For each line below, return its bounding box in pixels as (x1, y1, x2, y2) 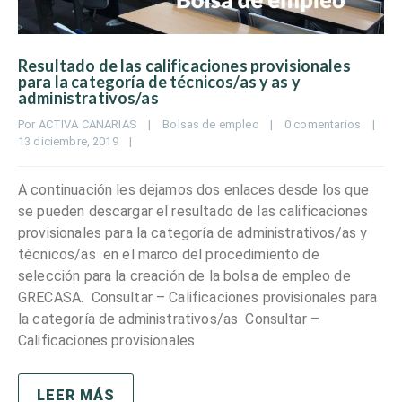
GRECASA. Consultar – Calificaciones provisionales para (18, 288, 378, 306)
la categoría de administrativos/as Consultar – (18, 310, 320, 328)
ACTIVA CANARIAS (38, 117, 137, 131)
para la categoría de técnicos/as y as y (18, 71, 301, 92)
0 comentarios (284, 117, 361, 131)
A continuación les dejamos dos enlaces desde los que (18, 180, 369, 198)
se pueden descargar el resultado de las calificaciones (18, 202, 369, 220)
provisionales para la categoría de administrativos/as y (18, 223, 368, 241)
